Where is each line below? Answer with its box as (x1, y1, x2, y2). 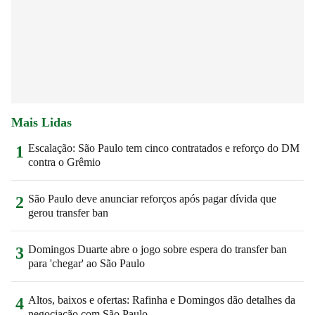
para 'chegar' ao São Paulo (28, 257, 145, 269)
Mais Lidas (11, 115, 72, 129)
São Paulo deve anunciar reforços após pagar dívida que (28, 192, 276, 205)
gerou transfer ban (28, 206, 108, 219)
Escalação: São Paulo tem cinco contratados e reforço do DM (28, 141, 300, 154)
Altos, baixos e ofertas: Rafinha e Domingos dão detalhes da (28, 293, 295, 306)
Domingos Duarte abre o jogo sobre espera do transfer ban (28, 243, 287, 255)
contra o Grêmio (28, 155, 101, 168)
